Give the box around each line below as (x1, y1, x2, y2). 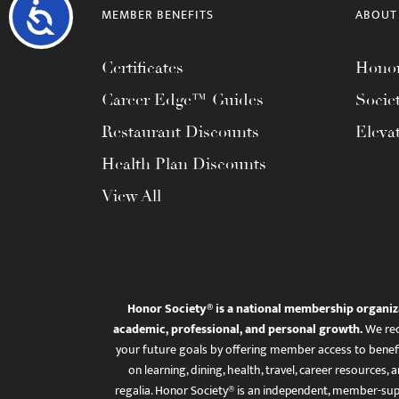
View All (102, 186, 161, 206)
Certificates (102, 58, 183, 77)
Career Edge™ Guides (102, 90, 264, 110)
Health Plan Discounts (102, 154, 266, 174)
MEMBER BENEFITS (102, 4, 214, 25)
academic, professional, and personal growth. (112, 319, 362, 339)
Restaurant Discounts (102, 122, 259, 142)
